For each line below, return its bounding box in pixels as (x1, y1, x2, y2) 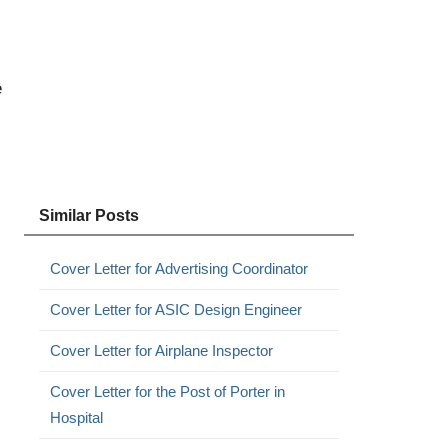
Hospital (49, 409, 103, 426)
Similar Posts (38, 207, 139, 224)
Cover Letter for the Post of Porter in (49, 383, 285, 400)
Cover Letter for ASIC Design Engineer (49, 301, 302, 318)
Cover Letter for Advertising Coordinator (49, 260, 308, 277)
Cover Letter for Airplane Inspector (49, 342, 273, 359)
